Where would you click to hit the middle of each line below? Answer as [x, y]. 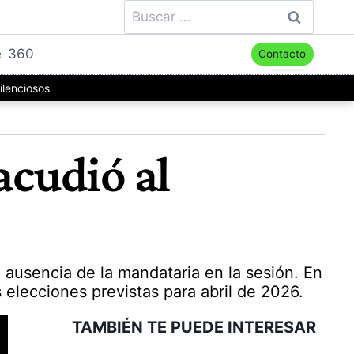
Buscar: [147, 9]
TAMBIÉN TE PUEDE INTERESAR [194, 327]
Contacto [282, 54]
